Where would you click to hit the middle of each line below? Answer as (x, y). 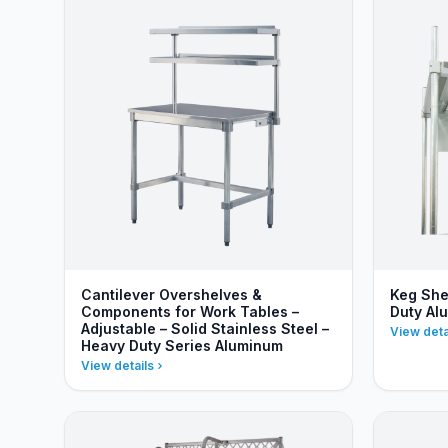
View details (117, 365)
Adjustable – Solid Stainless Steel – (205, 328)
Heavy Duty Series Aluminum (182, 345)
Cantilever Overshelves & (171, 294)
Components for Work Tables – (190, 311)
